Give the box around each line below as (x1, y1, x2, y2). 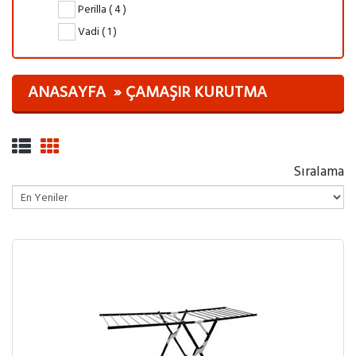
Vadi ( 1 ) (75, 22, 117, 41)
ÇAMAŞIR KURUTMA (126, 80, 267, 106)
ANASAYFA (28, 80, 106, 106)
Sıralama (293, 161, 344, 184)
